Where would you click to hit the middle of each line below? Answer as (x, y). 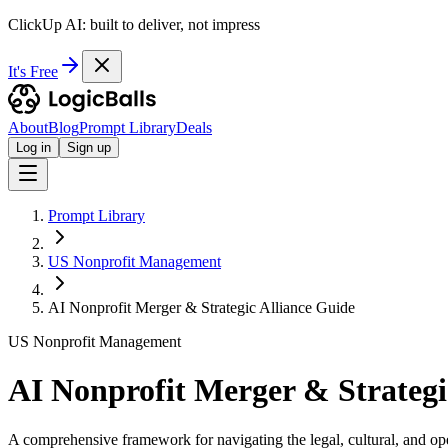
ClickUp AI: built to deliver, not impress (134, 24)
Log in (33, 147)
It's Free (33, 71)
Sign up (89, 147)
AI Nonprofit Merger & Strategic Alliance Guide (201, 307)
